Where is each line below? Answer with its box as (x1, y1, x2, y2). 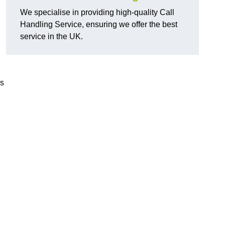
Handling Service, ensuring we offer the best (20, 20, 177, 29)
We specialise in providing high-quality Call (20, 8, 174, 17)
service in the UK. (20, 32, 83, 41)
